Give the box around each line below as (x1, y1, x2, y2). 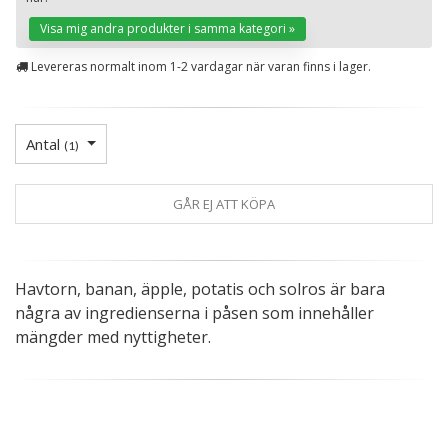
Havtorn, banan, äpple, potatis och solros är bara (15, 277, 385, 300)
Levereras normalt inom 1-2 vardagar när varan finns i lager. (28, 57, 371, 75)
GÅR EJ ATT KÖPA (173, 194, 275, 213)
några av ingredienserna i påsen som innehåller (15, 301, 374, 324)
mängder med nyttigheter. (15, 325, 211, 348)
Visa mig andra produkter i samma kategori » (40, 19, 295, 37)
